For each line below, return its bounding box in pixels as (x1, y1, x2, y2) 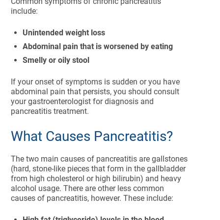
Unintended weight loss (23, 28, 106, 37)
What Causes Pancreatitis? (11, 128, 173, 144)
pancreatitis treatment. (11, 107, 91, 116)
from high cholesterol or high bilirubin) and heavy (11, 174, 182, 183)
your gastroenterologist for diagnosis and (11, 97, 154, 106)
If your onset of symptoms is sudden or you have (11, 77, 180, 86)
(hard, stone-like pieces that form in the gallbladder (11, 164, 186, 173)
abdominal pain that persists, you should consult (11, 87, 180, 96)
